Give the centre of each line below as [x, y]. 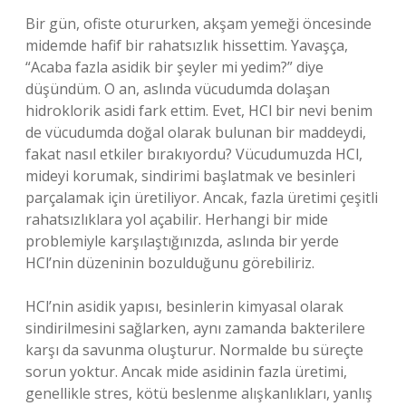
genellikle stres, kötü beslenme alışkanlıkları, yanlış [199, 393]
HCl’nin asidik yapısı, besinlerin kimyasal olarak [184, 306]
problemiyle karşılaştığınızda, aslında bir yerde [182, 241]
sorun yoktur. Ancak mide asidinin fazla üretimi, [186, 372]
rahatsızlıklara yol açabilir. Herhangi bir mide [177, 219]
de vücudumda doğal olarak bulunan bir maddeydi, [196, 132]
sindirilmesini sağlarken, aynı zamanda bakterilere [195, 328]
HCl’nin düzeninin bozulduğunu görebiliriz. [170, 263]
